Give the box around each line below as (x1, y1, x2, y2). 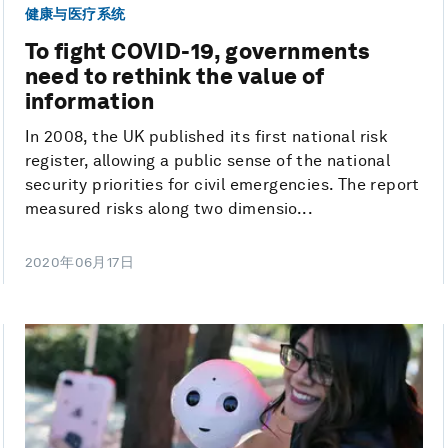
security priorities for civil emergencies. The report (24, 174, 420, 194)
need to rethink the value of (24, 62, 325, 89)
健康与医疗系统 (24, 6, 126, 23)
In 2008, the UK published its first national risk (24, 126, 389, 146)
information (24, 87, 155, 114)
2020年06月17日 (24, 253, 135, 270)
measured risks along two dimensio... (24, 198, 314, 218)
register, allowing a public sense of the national (24, 150, 391, 170)
